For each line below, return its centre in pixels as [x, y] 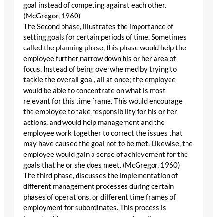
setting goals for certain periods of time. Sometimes [105, 37]
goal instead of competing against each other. [95, 5]
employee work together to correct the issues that [103, 133]
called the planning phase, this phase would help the [105, 48]
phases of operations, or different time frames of [100, 197]
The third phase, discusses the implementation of [101, 176]
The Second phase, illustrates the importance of [98, 27]
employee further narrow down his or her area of [100, 59]
